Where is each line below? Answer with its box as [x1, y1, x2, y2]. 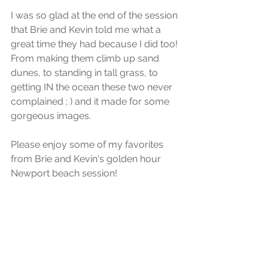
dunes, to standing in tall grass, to [11, 67, 160, 78]
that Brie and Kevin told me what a [11, 24, 163, 35]
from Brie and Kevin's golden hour [11, 153, 163, 165]
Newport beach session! [11, 167, 117, 179]
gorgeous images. [11, 110, 93, 121]
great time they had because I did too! [11, 38, 180, 50]
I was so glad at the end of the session [11, 10, 180, 21]
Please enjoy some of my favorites [11, 139, 166, 150]
